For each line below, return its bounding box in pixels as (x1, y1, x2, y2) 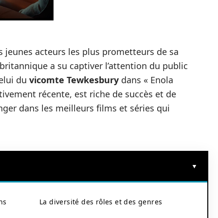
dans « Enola (119, 74, 173, 86)
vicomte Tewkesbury (29, 74, 119, 86)
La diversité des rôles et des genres (39, 197, 163, 206)
